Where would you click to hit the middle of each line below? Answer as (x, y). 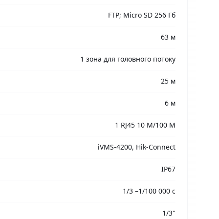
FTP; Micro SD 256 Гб (142, 15)
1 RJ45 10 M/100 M (145, 125)
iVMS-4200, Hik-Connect (137, 147)
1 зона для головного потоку (128, 59)
